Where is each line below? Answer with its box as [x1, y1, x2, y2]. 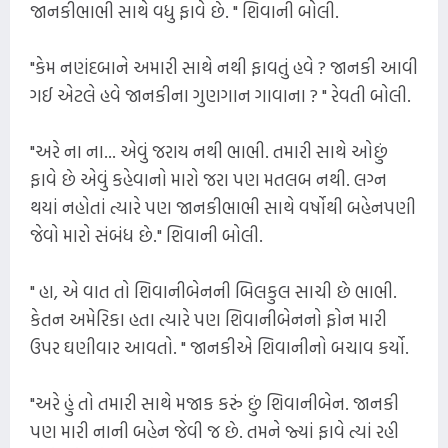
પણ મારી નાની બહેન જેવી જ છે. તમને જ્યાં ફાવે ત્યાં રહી [30, 418, 399, 445]
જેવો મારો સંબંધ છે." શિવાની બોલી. [30, 222, 263, 249]
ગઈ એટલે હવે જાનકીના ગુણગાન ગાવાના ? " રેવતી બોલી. [30, 82, 411, 109]
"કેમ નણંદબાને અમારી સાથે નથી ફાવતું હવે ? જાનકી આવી [30, 54, 418, 81]
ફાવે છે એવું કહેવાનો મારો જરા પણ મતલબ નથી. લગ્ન [30, 166, 387, 193]
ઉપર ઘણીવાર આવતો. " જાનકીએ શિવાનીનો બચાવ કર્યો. [30, 334, 409, 361]
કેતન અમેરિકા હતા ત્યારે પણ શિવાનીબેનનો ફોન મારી [30, 306, 387, 333]
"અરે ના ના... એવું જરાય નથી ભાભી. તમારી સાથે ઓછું [30, 138, 388, 165]
